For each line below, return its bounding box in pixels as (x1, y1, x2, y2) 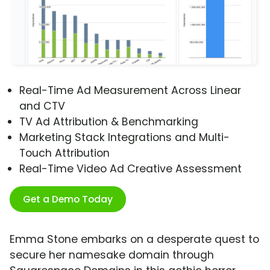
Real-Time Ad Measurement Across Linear (19, 83, 241, 98)
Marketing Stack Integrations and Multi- (19, 130, 230, 145)
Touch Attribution (19, 146, 110, 161)
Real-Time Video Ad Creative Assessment (19, 162, 242, 177)
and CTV (19, 99, 65, 114)
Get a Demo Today (23, 192, 113, 207)
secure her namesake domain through (10, 248, 214, 263)
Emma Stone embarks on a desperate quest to (10, 232, 259, 247)
